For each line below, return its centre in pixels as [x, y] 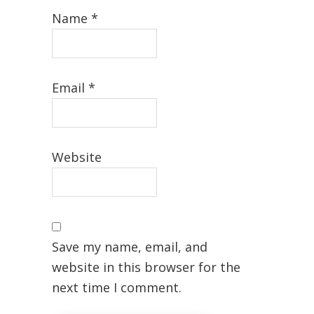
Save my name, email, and [129, 247]
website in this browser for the [146, 267]
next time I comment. [116, 287]
